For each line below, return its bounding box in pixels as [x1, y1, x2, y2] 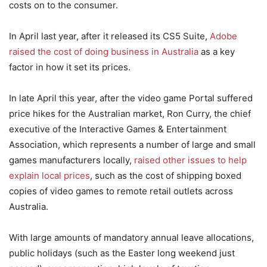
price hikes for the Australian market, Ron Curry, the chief [9, 108, 251, 119]
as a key [198, 46, 235, 57]
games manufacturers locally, [9, 154, 134, 166]
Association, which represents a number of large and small [9, 139, 256, 150]
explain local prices [9, 170, 90, 181]
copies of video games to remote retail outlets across [9, 185, 233, 197]
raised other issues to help [134, 154, 247, 166]
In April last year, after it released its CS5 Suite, [9, 30, 210, 42]
